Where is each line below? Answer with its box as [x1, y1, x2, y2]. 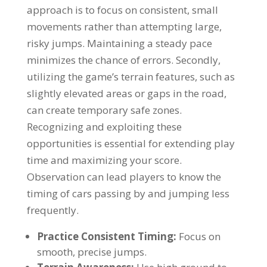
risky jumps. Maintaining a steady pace [26, 36, 212, 50]
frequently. [26, 203, 79, 217]
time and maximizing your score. [26, 153, 182, 167]
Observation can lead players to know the [26, 170, 221, 184]
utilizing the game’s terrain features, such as [26, 70, 235, 83]
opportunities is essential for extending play [26, 136, 235, 150]
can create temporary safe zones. [26, 103, 182, 117]
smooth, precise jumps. [36, 245, 147, 259]
